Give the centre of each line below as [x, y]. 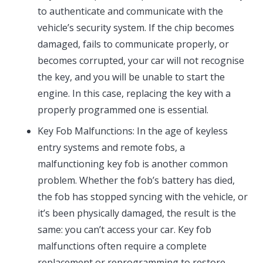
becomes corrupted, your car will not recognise [141, 61]
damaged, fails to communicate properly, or [133, 44]
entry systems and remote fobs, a [111, 148]
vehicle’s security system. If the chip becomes [136, 28]
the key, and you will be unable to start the [131, 77]
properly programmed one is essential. [123, 110]
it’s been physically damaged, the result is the [137, 213]
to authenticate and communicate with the [130, 11]
